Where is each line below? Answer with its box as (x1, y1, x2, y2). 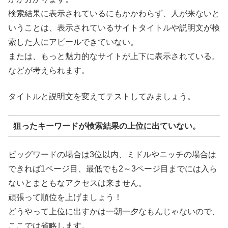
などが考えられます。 (8, 66, 90, 75)
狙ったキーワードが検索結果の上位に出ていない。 (13, 121, 201, 130)
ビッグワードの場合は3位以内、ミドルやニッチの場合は (8, 150, 216, 159)
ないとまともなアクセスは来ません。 (8, 178, 147, 187)
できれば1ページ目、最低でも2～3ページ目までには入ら (8, 164, 217, 173)
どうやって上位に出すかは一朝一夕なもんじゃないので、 (8, 207, 220, 216)
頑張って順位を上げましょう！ (8, 192, 122, 202)
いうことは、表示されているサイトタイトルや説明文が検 (8, 23, 220, 33)
